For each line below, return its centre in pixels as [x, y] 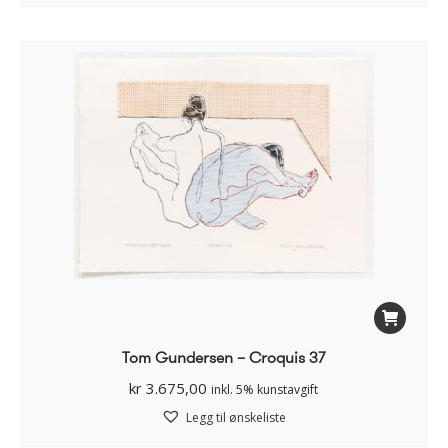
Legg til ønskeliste [236, 417]
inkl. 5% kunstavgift [264, 389]
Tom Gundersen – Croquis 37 [223, 357]
